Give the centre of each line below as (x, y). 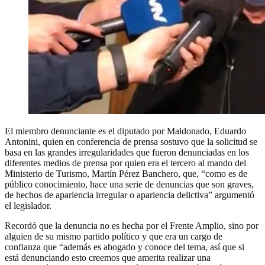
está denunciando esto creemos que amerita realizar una (108, 257)
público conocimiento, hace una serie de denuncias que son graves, (129, 184)
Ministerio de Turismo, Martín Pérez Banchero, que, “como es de (126, 173)
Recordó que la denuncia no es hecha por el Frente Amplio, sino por (132, 225)
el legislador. (28, 205)
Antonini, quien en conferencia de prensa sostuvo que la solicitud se (131, 141)
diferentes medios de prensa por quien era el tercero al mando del (125, 163)
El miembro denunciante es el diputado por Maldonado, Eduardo (125, 131)
